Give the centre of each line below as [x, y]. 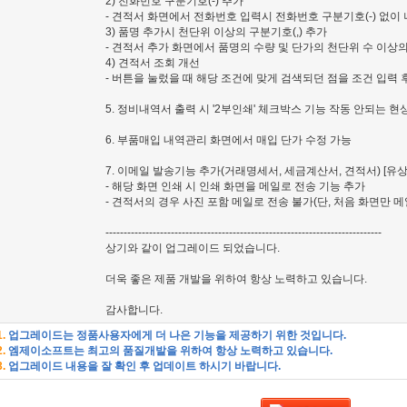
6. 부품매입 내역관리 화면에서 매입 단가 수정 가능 [228, 140]
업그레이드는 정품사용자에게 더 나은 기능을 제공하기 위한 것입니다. [176, 335]
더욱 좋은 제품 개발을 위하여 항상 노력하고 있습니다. [236, 279]
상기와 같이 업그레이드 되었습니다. [193, 248]
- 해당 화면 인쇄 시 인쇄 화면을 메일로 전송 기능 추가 [235, 186]
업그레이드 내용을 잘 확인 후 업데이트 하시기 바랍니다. [143, 366]
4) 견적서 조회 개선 [153, 63]
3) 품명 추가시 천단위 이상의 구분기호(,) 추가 [216, 32]
